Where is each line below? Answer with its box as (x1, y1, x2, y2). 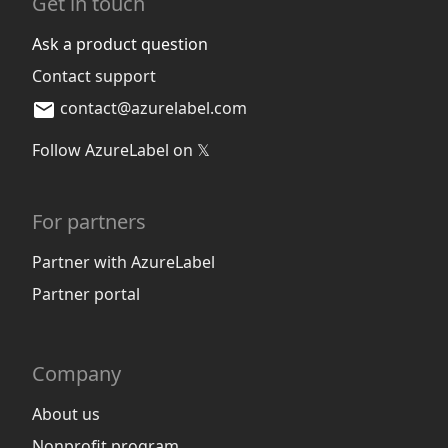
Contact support (32, 64, 156, 87)
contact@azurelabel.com (60, 96, 247, 119)
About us (32, 402, 100, 425)
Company (32, 359, 121, 387)
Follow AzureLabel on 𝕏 (32, 138, 210, 161)
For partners (32, 207, 146, 235)
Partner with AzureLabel (32, 250, 215, 273)
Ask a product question (32, 32, 208, 55)
